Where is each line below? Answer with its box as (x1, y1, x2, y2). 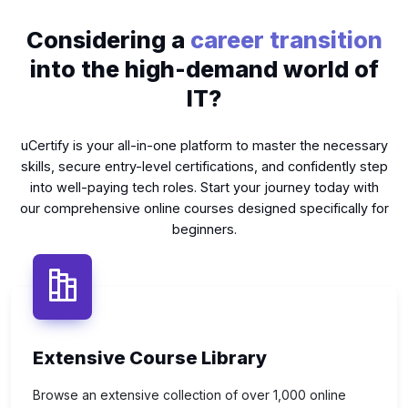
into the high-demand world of (29, 56, 379, 84)
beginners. (171, 221, 237, 238)
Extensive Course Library (33, 347, 267, 370)
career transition (189, 26, 382, 55)
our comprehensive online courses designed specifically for (19, 200, 389, 217)
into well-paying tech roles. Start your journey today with (29, 179, 379, 196)
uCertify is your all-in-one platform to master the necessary (20, 138, 388, 154)
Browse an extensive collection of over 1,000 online (33, 387, 346, 403)
